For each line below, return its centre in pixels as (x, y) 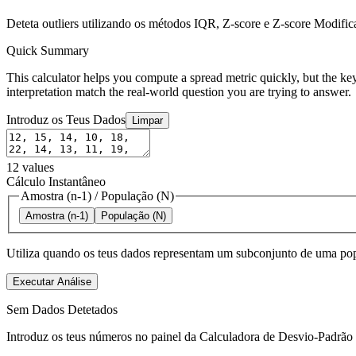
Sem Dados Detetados (62, 310)
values (38, 167)
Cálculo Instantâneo (56, 181)
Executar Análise (52, 282)
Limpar (147, 120)
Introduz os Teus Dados (66, 119)
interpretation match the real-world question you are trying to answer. (179, 91)
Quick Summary (48, 50)
